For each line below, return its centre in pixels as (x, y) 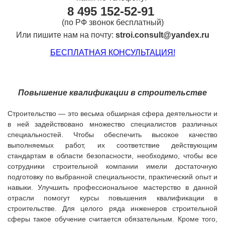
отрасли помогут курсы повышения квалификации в (113, 198)
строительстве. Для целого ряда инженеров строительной (113, 208)
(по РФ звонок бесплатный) (113, 22)
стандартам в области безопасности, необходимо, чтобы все (113, 156)
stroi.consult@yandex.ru (162, 35)
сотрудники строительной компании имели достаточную (113, 166)
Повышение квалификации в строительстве (113, 93)
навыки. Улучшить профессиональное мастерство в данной (113, 187)
